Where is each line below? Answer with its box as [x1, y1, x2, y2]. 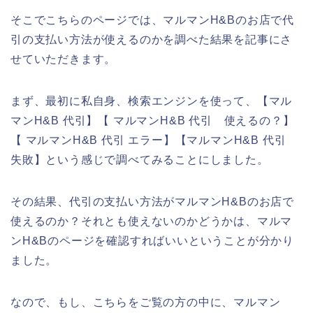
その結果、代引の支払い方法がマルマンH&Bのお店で [10, 195, 294, 208]
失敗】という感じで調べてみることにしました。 [10, 153, 269, 166]
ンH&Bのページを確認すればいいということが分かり [10, 234, 294, 247]
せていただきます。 [10, 52, 117, 65]
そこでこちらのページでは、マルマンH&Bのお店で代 [10, 13, 294, 26]
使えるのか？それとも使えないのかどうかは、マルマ [10, 214, 293, 227]
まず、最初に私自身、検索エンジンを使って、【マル [10, 94, 293, 107]
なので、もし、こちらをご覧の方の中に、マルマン [10, 296, 281, 308]
